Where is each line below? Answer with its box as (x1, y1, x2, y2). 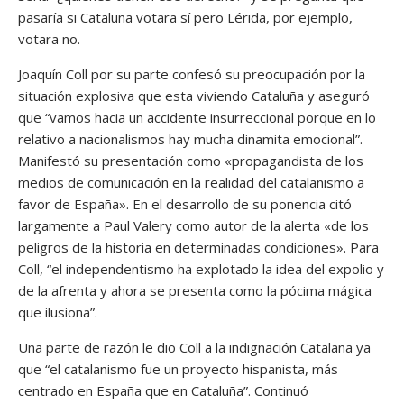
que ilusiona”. (18, 303, 97, 322)
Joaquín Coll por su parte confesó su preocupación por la (18, 65, 365, 84)
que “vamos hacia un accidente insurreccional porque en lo (18, 108, 376, 127)
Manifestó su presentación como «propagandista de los (18, 151, 363, 170)
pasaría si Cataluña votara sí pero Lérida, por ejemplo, (18, 8, 353, 27)
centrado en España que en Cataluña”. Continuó (18, 381, 308, 400)
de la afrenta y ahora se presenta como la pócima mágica (18, 281, 372, 300)
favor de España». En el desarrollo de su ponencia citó (18, 195, 352, 214)
